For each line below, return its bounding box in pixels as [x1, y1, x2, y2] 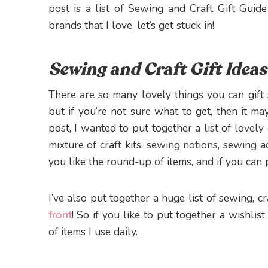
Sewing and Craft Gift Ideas [48, 57, 267, 81]
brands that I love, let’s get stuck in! [48, 18, 214, 33]
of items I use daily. [48, 224, 138, 239]
